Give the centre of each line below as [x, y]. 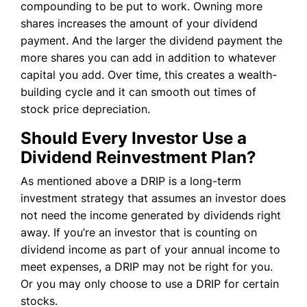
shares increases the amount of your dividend [139, 23]
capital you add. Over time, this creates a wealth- [149, 74]
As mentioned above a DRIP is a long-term [131, 181]
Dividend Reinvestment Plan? [138, 157]
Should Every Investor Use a [134, 138]
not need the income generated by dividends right [151, 215]
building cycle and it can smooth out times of [138, 91]
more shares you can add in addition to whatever [148, 57]
